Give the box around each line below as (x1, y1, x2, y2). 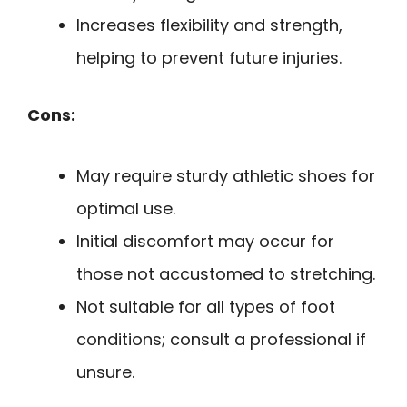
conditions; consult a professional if (76, 327, 366, 351)
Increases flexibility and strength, (76, 13, 342, 36)
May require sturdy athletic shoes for (76, 164, 375, 187)
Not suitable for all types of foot (76, 294, 335, 318)
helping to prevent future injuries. (76, 45, 342, 69)
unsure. (76, 360, 134, 383)
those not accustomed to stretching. (76, 262, 375, 285)
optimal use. (76, 196, 175, 220)
